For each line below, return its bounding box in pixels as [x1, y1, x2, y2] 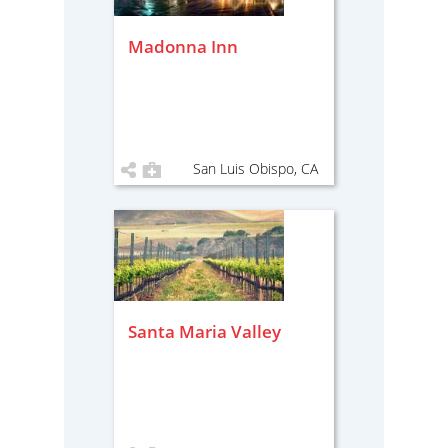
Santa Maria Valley [128, 320, 281, 343]
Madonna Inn [128, 35, 238, 58]
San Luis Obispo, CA [193, 159, 318, 178]
